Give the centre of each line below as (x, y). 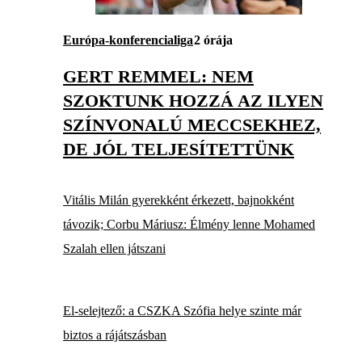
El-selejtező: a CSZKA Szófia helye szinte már (182, 310)
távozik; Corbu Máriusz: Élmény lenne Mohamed (189, 225)
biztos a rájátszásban (115, 335)
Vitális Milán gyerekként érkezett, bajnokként (179, 200)
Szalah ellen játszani (114, 249)
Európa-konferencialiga (128, 40)
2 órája (213, 40)
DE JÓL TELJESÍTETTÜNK (179, 149)
